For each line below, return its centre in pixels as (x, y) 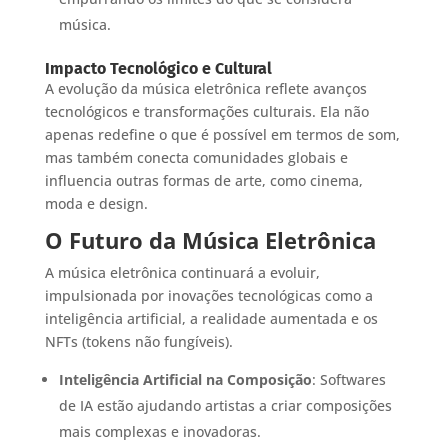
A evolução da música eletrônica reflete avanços (205, 88)
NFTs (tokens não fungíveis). (138, 341)
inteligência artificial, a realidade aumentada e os (211, 318)
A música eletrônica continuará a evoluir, (182, 272)
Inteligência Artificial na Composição (185, 379)
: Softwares (348, 379)
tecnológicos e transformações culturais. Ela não (206, 111)
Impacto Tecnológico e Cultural (158, 68)
